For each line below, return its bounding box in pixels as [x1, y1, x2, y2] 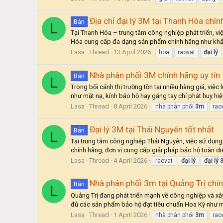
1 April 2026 [113, 211, 147, 219]
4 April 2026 [113, 157, 147, 164]
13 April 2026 [113, 48, 151, 56]
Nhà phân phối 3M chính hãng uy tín [89, 70, 220, 80]
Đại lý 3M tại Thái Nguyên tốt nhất [89, 124, 214, 134]
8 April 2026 [113, 103, 147, 111]
